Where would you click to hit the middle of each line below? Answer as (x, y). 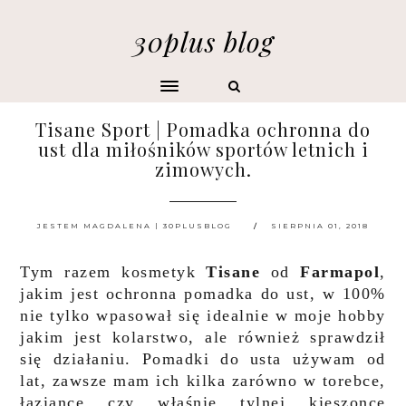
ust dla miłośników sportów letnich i (203, 149)
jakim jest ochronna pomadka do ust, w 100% (203, 294)
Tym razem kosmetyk (113, 272)
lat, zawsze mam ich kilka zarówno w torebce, (203, 381)
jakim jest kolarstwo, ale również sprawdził (203, 337)
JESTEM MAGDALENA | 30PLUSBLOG (135, 226)
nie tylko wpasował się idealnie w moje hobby (203, 315)
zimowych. (203, 169)
